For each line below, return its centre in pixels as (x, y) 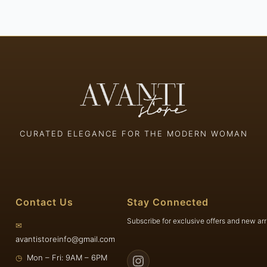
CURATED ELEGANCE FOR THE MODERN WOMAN (133, 134)
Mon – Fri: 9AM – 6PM (65, 258)
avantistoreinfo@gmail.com (65, 239)
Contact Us (44, 202)
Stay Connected (168, 202)
